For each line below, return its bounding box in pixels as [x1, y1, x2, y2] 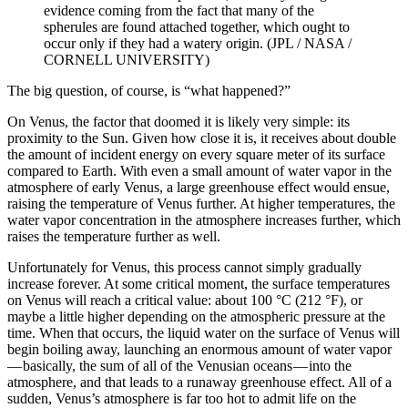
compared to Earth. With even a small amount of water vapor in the [7, 163, 392, 179]
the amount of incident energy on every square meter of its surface [7, 147, 385, 163]
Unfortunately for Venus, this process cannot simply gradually [7, 260, 362, 276]
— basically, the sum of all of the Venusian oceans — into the [7, 358, 352, 374]
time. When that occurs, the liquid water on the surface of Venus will [7, 325, 400, 342]
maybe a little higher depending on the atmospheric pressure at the [7, 309, 385, 325]
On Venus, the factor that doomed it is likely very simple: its [7, 114, 350, 130]
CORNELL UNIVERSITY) [44, 52, 209, 68]
